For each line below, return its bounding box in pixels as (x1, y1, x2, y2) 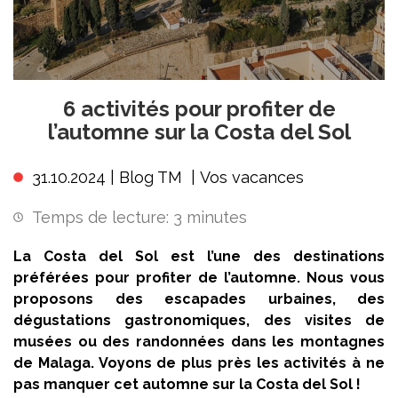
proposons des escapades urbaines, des (13, 291, 385, 307)
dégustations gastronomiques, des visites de (13, 312, 385, 329)
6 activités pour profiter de (62, 96, 336, 122)
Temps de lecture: (32, 208, 169, 227)
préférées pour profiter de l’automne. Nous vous (13, 269, 385, 286)
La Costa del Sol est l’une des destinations (13, 248, 385, 265)
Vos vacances (200, 168, 304, 187)
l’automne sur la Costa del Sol (47, 119, 351, 145)
